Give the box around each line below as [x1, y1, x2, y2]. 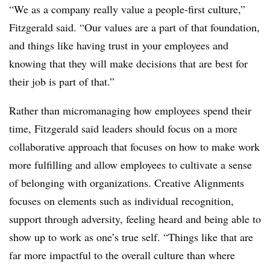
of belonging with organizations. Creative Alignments [9, 175, 244, 190]
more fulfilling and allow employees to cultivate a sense [9, 157, 252, 172]
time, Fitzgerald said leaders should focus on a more [9, 121, 237, 136]
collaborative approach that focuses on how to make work [9, 139, 260, 154]
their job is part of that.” [9, 74, 115, 89]
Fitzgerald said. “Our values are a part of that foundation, [9, 19, 260, 34]
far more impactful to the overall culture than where [9, 247, 235, 262]
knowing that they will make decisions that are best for [9, 55, 248, 71]
